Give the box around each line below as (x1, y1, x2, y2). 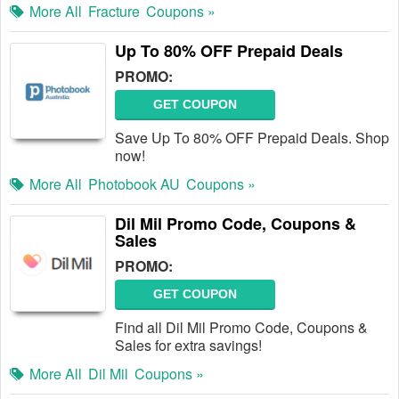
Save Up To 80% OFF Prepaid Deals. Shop (115, 127, 389, 148)
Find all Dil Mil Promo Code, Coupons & (115, 317, 368, 338)
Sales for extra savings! (115, 335, 262, 355)
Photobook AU (88, 174, 180, 194)
